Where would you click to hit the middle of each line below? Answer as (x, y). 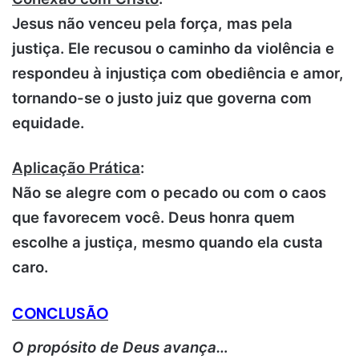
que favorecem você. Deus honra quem (153, 218)
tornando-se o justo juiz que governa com (162, 99)
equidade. (48, 123)
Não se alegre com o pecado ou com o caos (169, 193)
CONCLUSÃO (60, 314)
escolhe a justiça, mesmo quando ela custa (167, 243)
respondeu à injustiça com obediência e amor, (178, 74)
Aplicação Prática (76, 168)
